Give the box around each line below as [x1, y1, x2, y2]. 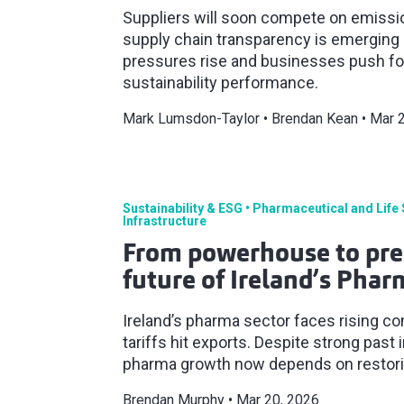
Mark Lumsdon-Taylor [123, 110, 260, 128]
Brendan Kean [271, 110, 358, 128]
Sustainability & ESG [123, 201, 243, 216]
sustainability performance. [123, 73, 318, 93]
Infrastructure [123, 214, 207, 229]
